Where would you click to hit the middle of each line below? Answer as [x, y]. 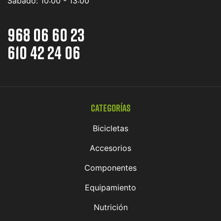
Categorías [110, 107]
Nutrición [110, 207]
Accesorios [110, 148]
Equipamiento [110, 187]
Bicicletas [110, 128]
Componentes [110, 167]
